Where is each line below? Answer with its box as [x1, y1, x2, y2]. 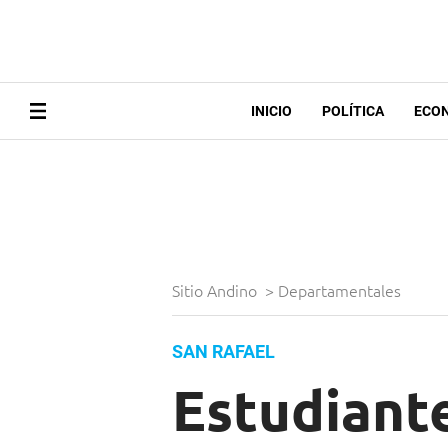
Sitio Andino [172, 279, 261, 302]
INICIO [250, 103, 292, 120]
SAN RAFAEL [172, 341, 275, 363]
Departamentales [278, 279, 405, 302]
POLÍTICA [321, 103, 384, 120]
